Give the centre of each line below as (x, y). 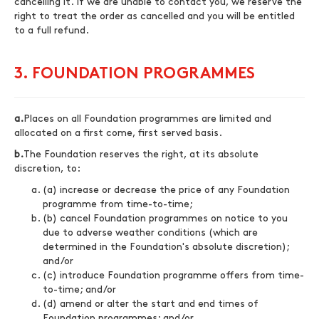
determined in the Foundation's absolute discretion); (166, 247)
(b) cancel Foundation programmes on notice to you (165, 218)
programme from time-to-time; (118, 204)
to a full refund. (52, 30)
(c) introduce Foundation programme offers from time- (173, 275)
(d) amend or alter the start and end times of (151, 304)
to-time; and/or (79, 289)
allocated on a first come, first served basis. (118, 133)
